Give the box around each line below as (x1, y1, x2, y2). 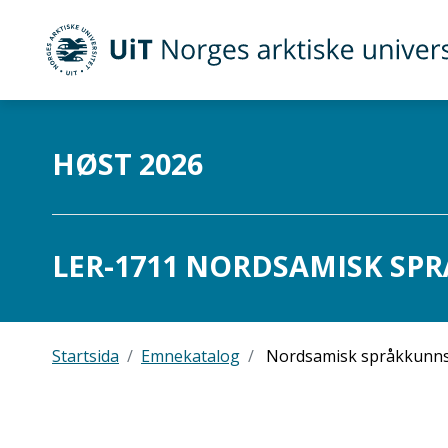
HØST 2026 (52, 144, 203, 183)
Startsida (52, 345, 119, 367)
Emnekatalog (141, 345, 240, 367)
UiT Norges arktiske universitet (44, 49, 340, 77)
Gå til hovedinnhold (9, 110, 154, 132)
